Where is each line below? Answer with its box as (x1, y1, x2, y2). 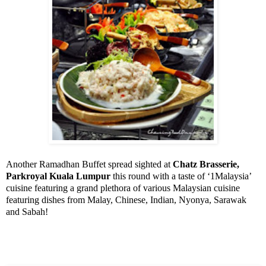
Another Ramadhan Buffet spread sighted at (6, 159, 173, 170)
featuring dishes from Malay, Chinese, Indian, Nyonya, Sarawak (6, 195, 246, 205)
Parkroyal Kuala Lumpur (6, 171, 110, 182)
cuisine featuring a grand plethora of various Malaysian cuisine (6, 183, 240, 194)
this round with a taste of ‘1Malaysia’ (110, 171, 251, 182)
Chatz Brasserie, (173, 159, 239, 170)
